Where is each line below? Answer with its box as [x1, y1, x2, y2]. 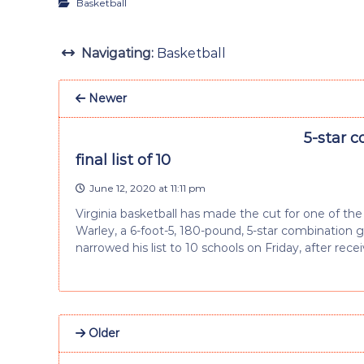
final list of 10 [76, 150, 171, 169]
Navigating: [81, 45, 154, 61]
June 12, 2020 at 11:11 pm [89, 181, 206, 194]
